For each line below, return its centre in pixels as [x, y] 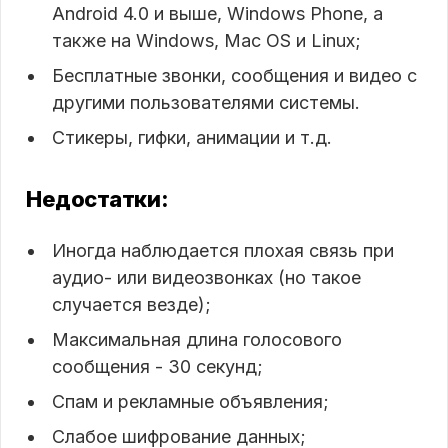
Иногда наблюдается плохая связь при [223, 250]
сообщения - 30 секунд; [157, 366]
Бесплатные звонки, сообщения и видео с [234, 75]
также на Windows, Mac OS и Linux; [206, 40]
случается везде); [131, 304]
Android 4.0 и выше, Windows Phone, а [217, 13]
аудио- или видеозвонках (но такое [206, 277]
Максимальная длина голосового [197, 339]
